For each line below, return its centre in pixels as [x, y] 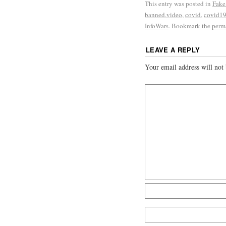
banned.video [163, 14]
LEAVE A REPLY [173, 49]
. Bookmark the [190, 25]
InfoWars [157, 25]
